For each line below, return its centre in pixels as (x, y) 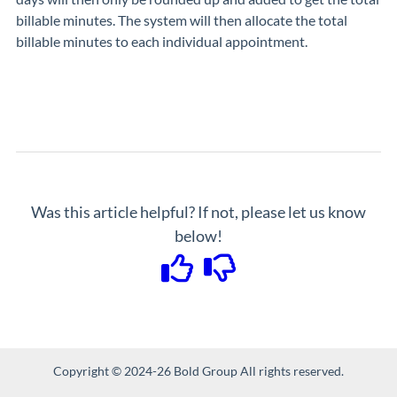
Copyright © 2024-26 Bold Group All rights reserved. (198, 371)
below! (198, 236)
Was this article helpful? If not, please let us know (198, 212)
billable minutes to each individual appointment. (162, 41)
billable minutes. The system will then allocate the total (182, 20)
